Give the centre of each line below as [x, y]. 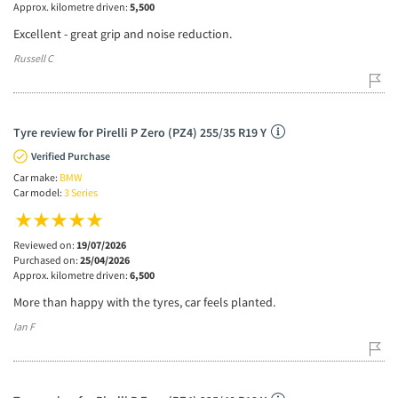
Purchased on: [47, 259]
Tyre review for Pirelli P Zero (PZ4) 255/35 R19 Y [140, 132]
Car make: [36, 177]
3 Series [81, 192]
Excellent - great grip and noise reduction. [123, 33]
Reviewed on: [45, 244]
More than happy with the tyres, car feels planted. [144, 302]
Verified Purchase [71, 155]
